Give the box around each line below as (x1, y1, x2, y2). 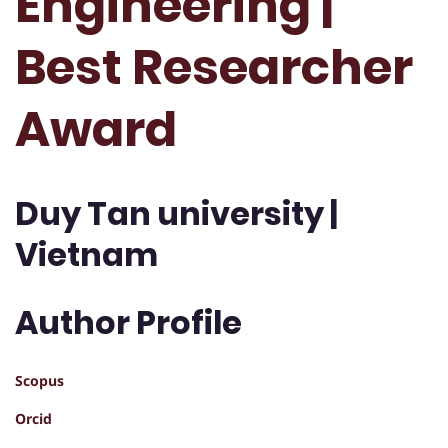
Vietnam (15, 232, 158, 278)
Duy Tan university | (15, 191, 338, 237)
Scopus (15, 371, 64, 391)
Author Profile (15, 299, 242, 345)
